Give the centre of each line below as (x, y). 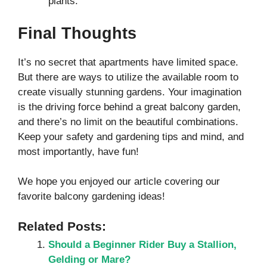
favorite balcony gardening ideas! (91, 197)
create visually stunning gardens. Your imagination (130, 92)
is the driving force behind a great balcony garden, (129, 107)
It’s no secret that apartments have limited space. (128, 62)
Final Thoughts (77, 33)
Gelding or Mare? (89, 259)
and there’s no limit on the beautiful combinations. (128, 122)
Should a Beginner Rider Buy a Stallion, (142, 244)
